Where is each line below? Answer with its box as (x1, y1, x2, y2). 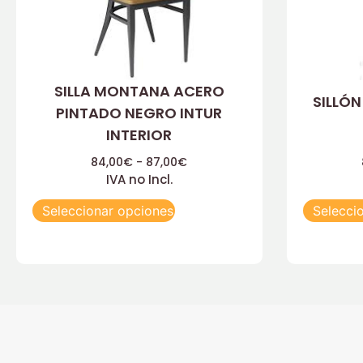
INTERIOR (106, 124, 173, 145)
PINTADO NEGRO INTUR (56, 102, 223, 123)
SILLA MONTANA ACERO (53, 80, 224, 101)
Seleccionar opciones (42, 203, 173, 220)
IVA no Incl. (105, 170, 173, 188)
